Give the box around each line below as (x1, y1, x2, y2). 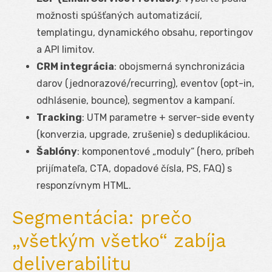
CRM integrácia (36, 60, 114, 72)
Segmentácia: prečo (12, 206, 192, 228)
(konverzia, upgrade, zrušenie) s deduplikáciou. (36, 128, 250, 140)
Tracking (36, 111, 82, 123)
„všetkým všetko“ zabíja (12, 229, 225, 251)
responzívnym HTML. (36, 179, 131, 191)
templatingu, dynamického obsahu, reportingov (36, 26, 253, 38)
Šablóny (36, 145, 77, 157)
